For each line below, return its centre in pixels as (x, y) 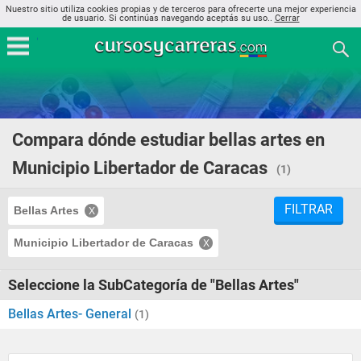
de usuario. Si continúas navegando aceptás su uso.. (168, 18)
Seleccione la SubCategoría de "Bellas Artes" (154, 285)
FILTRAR (309, 209)
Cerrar (287, 18)
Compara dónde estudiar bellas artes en (168, 140)
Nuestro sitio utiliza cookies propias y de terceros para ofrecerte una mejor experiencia (180, 9)
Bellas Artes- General (71, 314)
